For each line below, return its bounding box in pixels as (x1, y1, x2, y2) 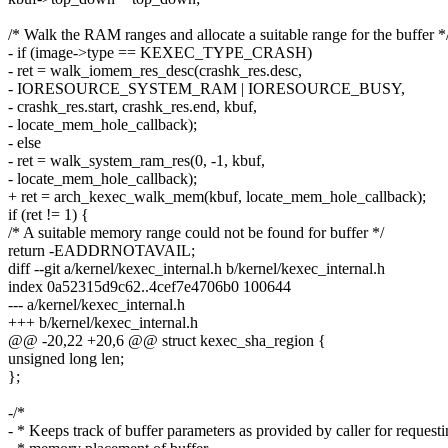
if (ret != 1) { (8, 206, 89, 224)
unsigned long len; (8, 350, 124, 368)
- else (8, 134, 41, 152)
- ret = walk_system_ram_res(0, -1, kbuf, (8, 152, 265, 170)
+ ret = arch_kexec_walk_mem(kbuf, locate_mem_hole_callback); (8, 188, 426, 206)
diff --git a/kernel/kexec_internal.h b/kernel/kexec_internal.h (8, 260, 385, 278)
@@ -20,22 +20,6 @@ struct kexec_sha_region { (8, 332, 326, 350)
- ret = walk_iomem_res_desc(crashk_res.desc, (8, 62, 302, 80)
